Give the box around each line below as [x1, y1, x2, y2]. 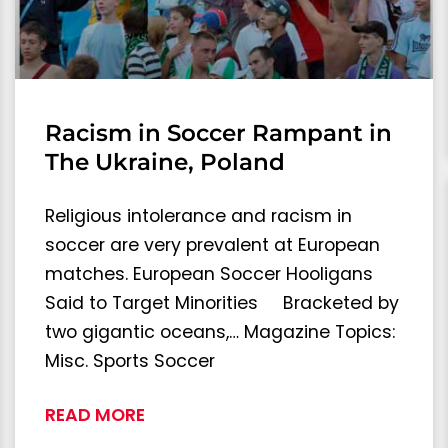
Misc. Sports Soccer [45, 348, 215, 373]
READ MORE [45, 402, 145, 427]
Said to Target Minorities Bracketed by [45, 290, 399, 315]
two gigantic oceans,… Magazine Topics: [45, 319, 395, 344]
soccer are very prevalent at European [45, 232, 380, 257]
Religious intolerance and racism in [45, 203, 352, 228]
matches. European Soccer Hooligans [45, 261, 373, 286]
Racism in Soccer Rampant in [45, 118, 392, 147]
